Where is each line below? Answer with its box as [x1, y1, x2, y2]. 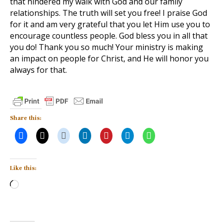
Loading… [18, 177, 54, 188]
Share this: [10, 114, 42, 122]
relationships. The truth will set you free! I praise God [10, 7, 207, 18]
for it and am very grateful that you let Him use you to [10, 19, 210, 30]
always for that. [10, 64, 67, 75]
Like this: [10, 165, 37, 172]
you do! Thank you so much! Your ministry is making [10, 42, 203, 53]
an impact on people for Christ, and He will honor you [10, 53, 209, 64]
